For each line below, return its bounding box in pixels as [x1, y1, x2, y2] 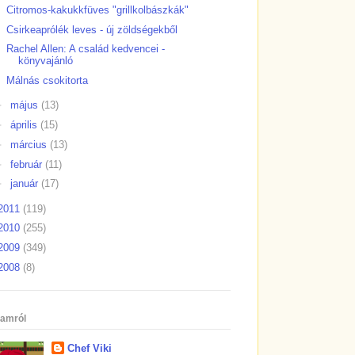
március [10, 138, 50, 151]
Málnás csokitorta [6, 74, 89, 87]
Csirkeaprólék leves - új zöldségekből [6, 23, 178, 36]
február [10, 158, 45, 170]
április [10, 119, 40, 132]
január [10, 177, 41, 190]
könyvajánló [18, 55, 74, 67]
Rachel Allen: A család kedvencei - [6, 43, 166, 55]
